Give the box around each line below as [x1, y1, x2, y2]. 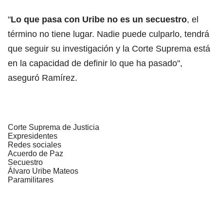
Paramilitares [8, 175, 54, 184]
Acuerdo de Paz [8, 149, 63, 158]
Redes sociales [8, 140, 61, 149]
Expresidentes [8, 131, 57, 140]
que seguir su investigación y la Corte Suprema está [8, 43, 210, 54]
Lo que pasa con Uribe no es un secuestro [11, 14, 187, 24]
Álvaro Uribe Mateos [8, 166, 78, 175]
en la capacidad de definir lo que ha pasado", [8, 58, 182, 68]
